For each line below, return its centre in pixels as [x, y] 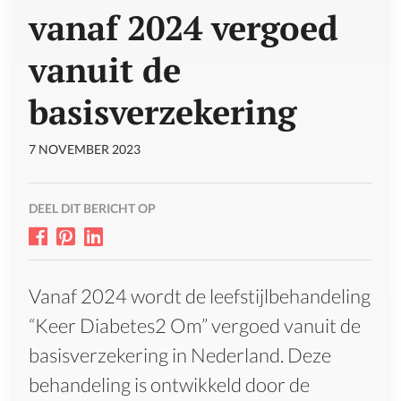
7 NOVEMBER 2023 [85, 149]
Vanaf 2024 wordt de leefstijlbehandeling [200, 295]
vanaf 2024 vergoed [183, 28]
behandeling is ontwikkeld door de [169, 384]
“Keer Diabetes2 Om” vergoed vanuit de [195, 325]
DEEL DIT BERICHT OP [92, 209]
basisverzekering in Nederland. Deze [180, 354]
